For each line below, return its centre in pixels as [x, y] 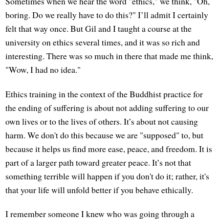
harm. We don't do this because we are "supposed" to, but [105, 135]
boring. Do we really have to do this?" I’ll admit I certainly [107, 15]
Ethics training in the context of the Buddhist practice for [104, 94]
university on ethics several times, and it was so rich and [103, 42]
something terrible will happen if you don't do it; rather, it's [108, 176]
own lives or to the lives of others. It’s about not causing [102, 121]
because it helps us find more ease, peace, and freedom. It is [109, 148]
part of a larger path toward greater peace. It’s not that [99, 162]
